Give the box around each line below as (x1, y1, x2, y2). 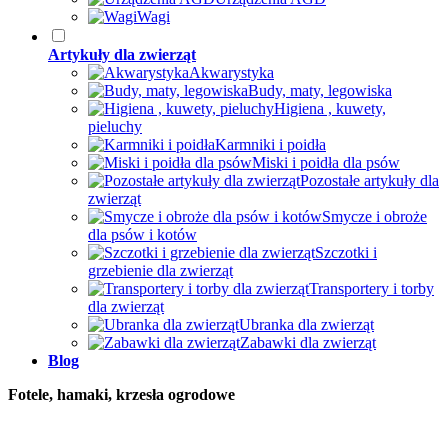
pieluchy (88, 118, 142, 135)
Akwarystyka (189, 64, 274, 81)
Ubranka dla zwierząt (239, 316, 374, 333)
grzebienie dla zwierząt (88, 262, 233, 279)
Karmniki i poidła (215, 136, 326, 153)
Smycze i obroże (322, 208, 427, 225)
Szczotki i (315, 244, 377, 261)
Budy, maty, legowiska (248, 82, 392, 99)
